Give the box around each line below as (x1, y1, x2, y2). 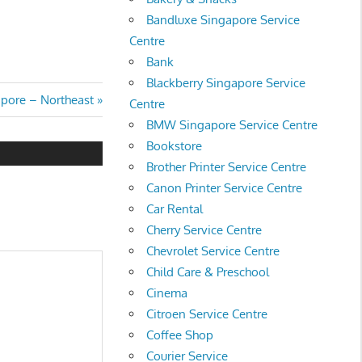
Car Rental (146, 200, 204, 217)
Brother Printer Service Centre (146, 158, 307, 175)
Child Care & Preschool (146, 263, 270, 280)
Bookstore (146, 137, 203, 154)
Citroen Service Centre (146, 305, 268, 322)
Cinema (146, 284, 188, 301)
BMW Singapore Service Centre (146, 116, 318, 133)
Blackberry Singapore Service (146, 74, 306, 90)
